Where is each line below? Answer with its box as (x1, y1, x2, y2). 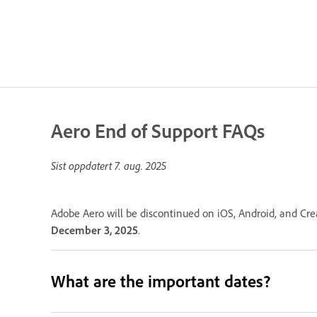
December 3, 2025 (51, 223, 138, 237)
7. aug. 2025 (115, 158, 166, 173)
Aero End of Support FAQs (51, 118, 265, 143)
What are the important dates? (51, 270, 271, 292)
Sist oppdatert (51, 158, 115, 173)
